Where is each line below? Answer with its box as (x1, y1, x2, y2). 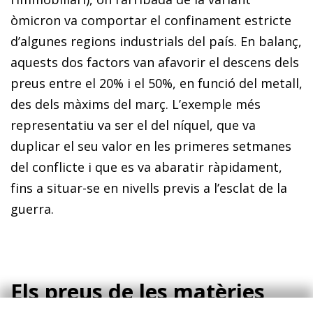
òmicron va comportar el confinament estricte (10, 11, 291, 29)
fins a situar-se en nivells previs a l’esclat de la (10, 179, 287, 196)
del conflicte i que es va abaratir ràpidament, (10, 158, 282, 175)
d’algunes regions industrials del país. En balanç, (10, 32, 302, 50)
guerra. (10, 200, 54, 217)
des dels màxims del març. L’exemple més (10, 95, 261, 112)
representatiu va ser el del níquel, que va (10, 116, 256, 133)
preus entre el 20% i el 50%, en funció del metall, (10, 74, 303, 92)
